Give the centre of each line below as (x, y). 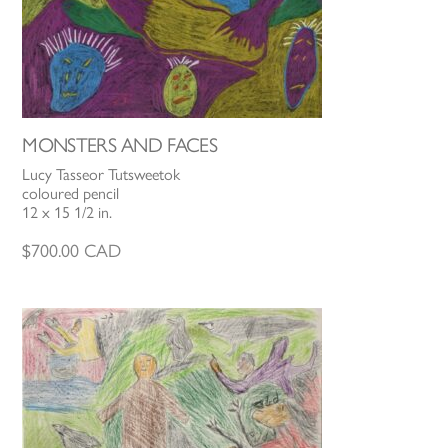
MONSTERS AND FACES (119, 144)
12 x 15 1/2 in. (67, 212)
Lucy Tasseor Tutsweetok (101, 174)
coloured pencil (71, 193)
